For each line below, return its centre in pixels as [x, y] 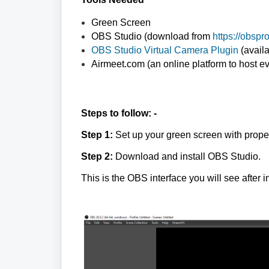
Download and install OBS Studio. [188, 156]
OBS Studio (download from [152, 36]
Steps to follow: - [119, 113]
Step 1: [98, 135]
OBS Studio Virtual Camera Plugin [165, 50]
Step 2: [98, 156]
